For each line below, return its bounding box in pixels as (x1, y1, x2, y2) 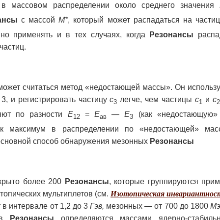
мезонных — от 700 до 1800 (104, 202, 210, 211)
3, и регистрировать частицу (1, 95, 110, 104)
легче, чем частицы (120, 95, 195, 104)
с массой (18, 15, 59, 24)
